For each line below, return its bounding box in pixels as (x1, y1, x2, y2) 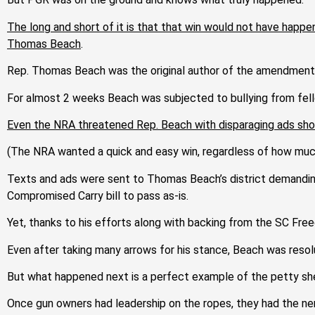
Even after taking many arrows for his (7, 243, 193, 257)
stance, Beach (193, 243, 264, 257)
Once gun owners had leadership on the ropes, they (7, 297, 262, 311)
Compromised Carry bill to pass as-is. (7, 188, 188, 202)
